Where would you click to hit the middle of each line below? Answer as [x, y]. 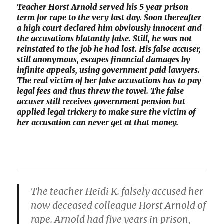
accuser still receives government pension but [101, 101]
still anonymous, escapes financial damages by [104, 59]
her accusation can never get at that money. [98, 122]
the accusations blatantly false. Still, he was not [105, 38]
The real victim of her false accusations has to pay [109, 80]
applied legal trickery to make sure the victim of [106, 112]
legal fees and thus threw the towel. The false [101, 91]
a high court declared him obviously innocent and [110, 28]
